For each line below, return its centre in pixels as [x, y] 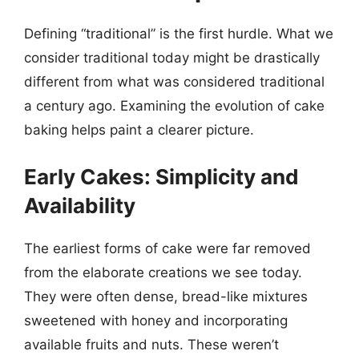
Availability [80, 205]
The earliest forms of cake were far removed [167, 248]
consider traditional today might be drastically [172, 58]
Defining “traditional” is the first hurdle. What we [179, 34]
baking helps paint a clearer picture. [139, 130]
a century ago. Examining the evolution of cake [174, 106]
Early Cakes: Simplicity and [161, 176]
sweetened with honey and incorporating [156, 320]
